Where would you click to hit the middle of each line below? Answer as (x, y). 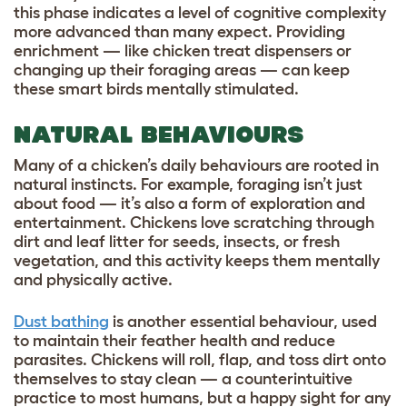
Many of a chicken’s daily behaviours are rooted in (196, 165)
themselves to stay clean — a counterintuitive (183, 378)
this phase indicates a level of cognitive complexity (200, 12)
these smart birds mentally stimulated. (158, 89)
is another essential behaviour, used (243, 321)
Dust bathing (61, 321)
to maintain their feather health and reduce (174, 340)
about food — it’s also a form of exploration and (189, 203)
